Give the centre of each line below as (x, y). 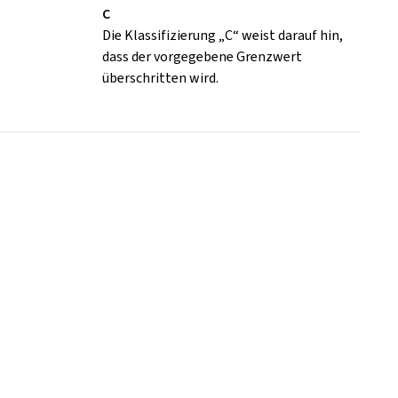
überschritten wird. (160, 78)
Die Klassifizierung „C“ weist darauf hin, (222, 36)
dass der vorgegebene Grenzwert (202, 57)
